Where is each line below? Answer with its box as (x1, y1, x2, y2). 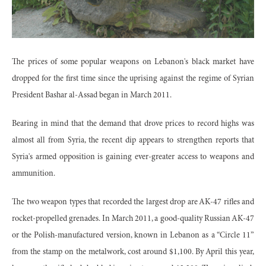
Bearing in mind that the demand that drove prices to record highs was (12, 119, 254, 128)
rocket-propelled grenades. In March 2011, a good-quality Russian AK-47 (12, 214, 254, 223)
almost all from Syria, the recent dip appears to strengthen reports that (12, 136, 254, 145)
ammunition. (12, 169, 55, 178)
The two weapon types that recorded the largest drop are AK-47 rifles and (12, 198, 254, 207)
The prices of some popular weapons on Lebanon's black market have (12, 58, 254, 66)
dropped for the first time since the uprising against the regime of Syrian (12, 74, 254, 83)
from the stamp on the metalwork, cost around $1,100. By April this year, (12, 248, 254, 256)
